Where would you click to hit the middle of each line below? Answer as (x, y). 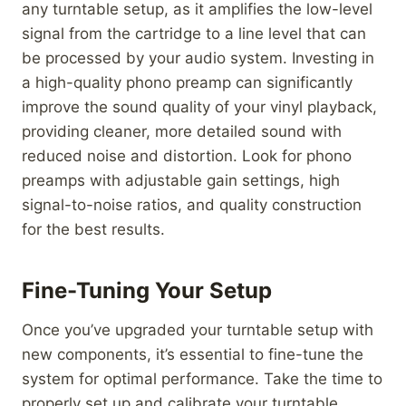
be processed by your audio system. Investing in (198, 58)
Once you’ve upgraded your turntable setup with (198, 329)
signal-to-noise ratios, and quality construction (192, 204)
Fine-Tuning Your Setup (147, 290)
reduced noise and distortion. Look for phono (187, 155)
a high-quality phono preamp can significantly (187, 82)
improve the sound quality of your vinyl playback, (199, 106)
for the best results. (93, 229)
